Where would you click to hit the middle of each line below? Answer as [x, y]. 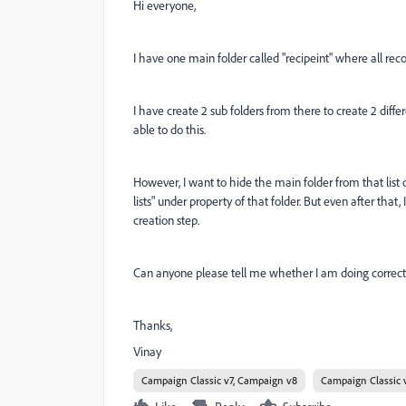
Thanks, [153, 325]
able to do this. [169, 130]
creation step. [166, 220]
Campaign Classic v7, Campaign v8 [219, 380]
